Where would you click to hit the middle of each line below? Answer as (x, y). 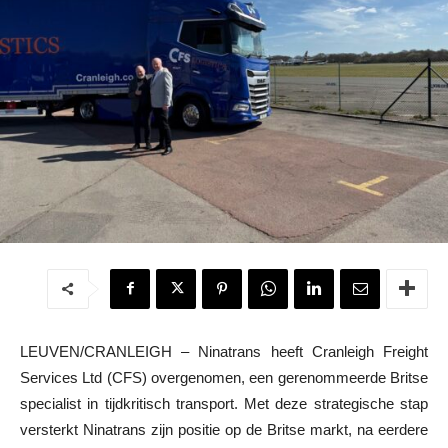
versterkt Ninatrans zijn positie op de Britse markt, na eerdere (224, 429)
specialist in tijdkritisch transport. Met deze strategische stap (224, 403)
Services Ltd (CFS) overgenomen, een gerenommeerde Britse (224, 377)
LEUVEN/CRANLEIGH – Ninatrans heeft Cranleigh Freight (224, 351)
